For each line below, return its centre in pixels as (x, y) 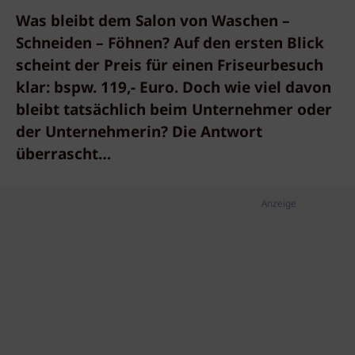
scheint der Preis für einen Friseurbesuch (170, 67)
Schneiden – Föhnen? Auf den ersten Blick (170, 44)
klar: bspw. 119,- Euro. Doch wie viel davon (174, 89)
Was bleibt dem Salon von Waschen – (153, 22)
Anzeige (279, 204)
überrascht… (63, 155)
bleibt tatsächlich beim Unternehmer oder (174, 111)
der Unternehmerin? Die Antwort (139, 133)
